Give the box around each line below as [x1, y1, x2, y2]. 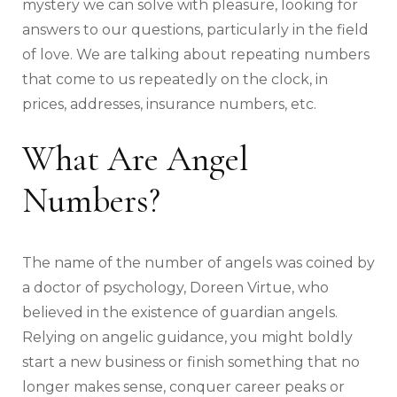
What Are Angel [22, 136, 249, 180]
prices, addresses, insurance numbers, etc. [22, 95, 316, 113]
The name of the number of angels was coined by [22, 254, 375, 272]
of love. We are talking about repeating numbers [22, 45, 370, 63]
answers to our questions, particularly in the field [22, 20, 369, 38]
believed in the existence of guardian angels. [22, 304, 338, 322]
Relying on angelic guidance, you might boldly [22, 329, 353, 346]
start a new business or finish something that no [22, 354, 360, 371]
